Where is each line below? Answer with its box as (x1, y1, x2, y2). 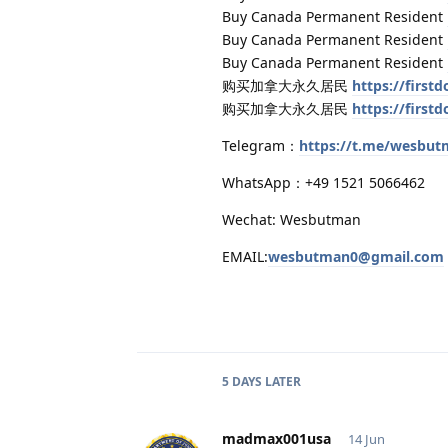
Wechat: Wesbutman (222, 209, 361, 229)
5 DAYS (222, 372, 262, 390)
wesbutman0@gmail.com (268, 246, 444, 266)
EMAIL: (222, 246, 268, 266)
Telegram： (222, 135, 299, 155)
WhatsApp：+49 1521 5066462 (222, 172, 425, 192)
